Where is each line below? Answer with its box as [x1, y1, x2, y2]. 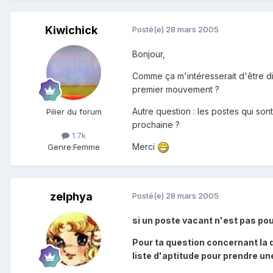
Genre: [48, 142, 73, 152]
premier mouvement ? [132, 84, 219, 95]
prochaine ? [132, 119, 180, 130]
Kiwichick [45, 24, 97, 37]
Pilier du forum [46, 107, 102, 117]
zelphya [50, 190, 93, 204]
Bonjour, [132, 49, 165, 60]
